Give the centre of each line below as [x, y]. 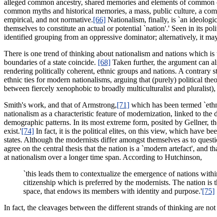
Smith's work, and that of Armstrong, [60, 105]
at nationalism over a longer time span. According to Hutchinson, [103, 157]
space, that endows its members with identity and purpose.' [113, 191]
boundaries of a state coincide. [51, 62]
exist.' [13, 131]
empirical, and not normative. [48, 19]
